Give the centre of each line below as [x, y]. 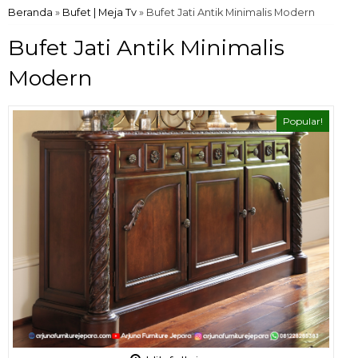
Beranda [30, 12]
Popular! [303, 121]
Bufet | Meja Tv [99, 12]
